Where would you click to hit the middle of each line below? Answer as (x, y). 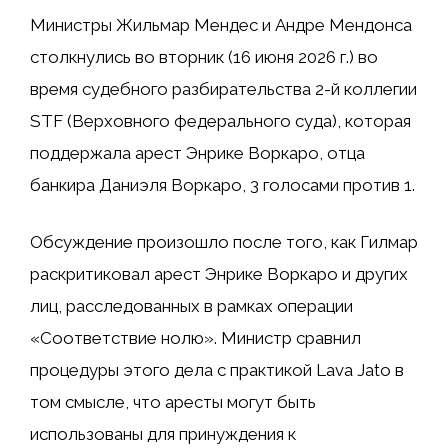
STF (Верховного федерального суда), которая (220, 120)
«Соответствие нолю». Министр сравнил (195, 338)
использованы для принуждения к (163, 434)
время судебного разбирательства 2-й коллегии (223, 88)
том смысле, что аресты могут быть (173, 402)
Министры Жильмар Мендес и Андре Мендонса (221, 24)
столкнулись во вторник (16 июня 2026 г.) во (204, 56)
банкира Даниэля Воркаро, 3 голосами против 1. (222, 184)
